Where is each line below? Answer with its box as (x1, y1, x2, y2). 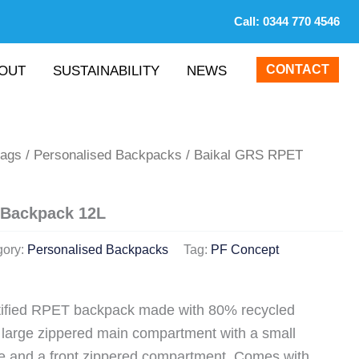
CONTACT (266, 62, 329, 76)
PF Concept (211, 241, 280, 256)
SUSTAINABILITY (53, 63, 159, 79)
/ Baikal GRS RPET (182, 147, 304, 163)
